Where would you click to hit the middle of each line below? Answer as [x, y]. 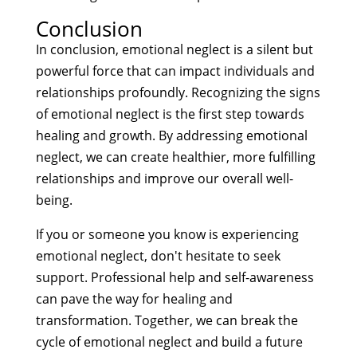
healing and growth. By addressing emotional [171, 135]
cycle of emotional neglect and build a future [169, 341]
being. [54, 200]
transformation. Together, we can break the [167, 320]
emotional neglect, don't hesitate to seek [158, 255]
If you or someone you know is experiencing [167, 234]
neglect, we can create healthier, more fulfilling [175, 157]
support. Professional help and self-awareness [175, 277]
